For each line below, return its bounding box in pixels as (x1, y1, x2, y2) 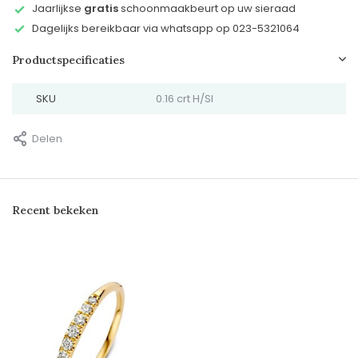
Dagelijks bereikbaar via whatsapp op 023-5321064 (32, 20, 300, 36)
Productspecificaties (12, 53, 125, 68)
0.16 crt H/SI (155, 91, 213, 107)
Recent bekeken (12, 203, 98, 218)
